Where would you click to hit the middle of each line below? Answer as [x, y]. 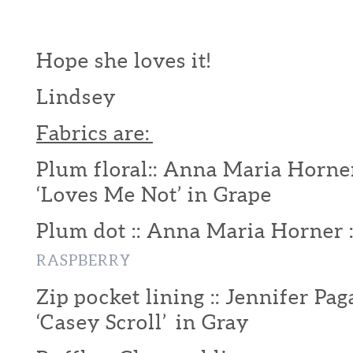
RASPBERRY [84, 260]
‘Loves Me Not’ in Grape [154, 194]
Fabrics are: [95, 133]
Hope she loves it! [124, 60]
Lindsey [76, 97]
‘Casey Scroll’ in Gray [143, 322]
